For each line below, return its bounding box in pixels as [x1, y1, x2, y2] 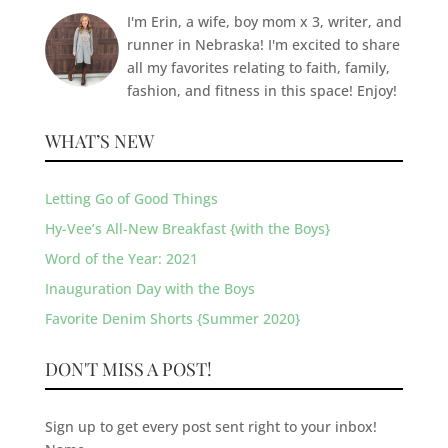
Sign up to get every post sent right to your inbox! [44, 417, 377, 437]
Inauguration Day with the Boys [44, 279, 255, 299]
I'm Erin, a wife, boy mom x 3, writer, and [126, 12, 402, 32]
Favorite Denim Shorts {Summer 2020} [44, 309, 300, 329]
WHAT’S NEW [44, 129, 154, 154]
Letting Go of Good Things [44, 189, 218, 209]
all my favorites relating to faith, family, [126, 58, 390, 78]
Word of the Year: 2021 [44, 249, 198, 269]
